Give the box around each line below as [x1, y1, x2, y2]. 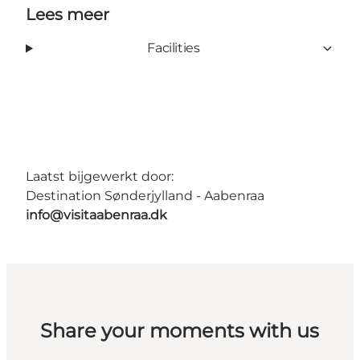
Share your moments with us [40, 319, 320, 343]
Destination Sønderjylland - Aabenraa [26, 188, 264, 204]
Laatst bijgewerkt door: [26, 169, 174, 185]
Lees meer [26, 5, 109, 25]
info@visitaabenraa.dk [26, 207, 167, 223]
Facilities [147, 40, 200, 56]
